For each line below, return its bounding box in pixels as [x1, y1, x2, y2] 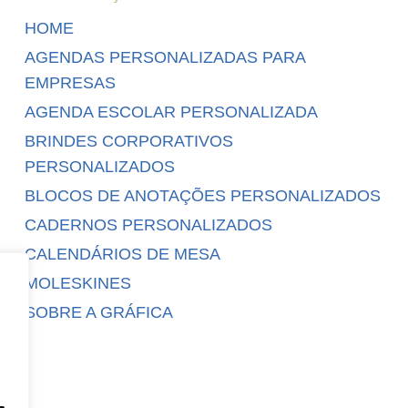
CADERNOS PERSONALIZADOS [25, 215, 273, 234]
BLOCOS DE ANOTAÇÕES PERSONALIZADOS [25, 186, 382, 205]
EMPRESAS [25, 74, 117, 93]
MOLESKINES [25, 273, 132, 292]
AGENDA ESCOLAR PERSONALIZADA [25, 103, 319, 122]
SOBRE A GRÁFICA [25, 302, 174, 321]
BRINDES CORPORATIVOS [25, 132, 234, 151]
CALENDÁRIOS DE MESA [25, 244, 221, 263]
